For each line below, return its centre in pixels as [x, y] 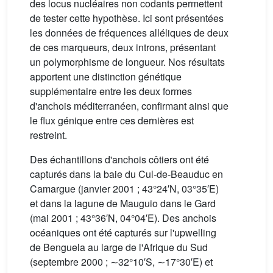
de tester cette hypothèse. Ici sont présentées [127, 18]
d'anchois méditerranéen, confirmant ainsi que [129, 106]
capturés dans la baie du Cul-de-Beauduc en [126, 174]
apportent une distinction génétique [106, 77]
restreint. [48, 135]
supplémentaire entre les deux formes [111, 91]
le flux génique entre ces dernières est [112, 121]
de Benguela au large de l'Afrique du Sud [119, 247]
